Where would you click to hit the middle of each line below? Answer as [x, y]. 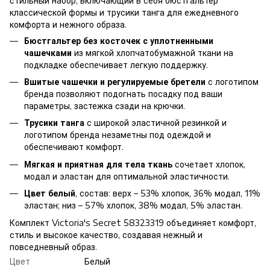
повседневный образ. [53, 246]
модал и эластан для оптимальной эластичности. [127, 176]
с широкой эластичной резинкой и [155, 123]
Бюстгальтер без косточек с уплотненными [119, 40]
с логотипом [232, 82]
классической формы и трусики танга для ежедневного [124, 12]
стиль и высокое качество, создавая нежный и [106, 234]
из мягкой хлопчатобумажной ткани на [152, 52]
